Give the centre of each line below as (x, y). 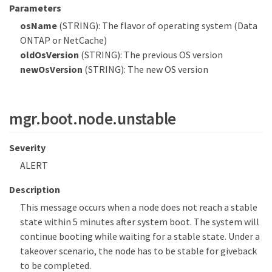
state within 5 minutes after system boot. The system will (140, 222)
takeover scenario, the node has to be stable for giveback (138, 251)
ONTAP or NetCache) (63, 40)
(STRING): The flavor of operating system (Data (157, 25)
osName (39, 25)
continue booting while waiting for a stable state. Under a (140, 236)
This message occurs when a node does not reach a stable (139, 207)
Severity (27, 148)
